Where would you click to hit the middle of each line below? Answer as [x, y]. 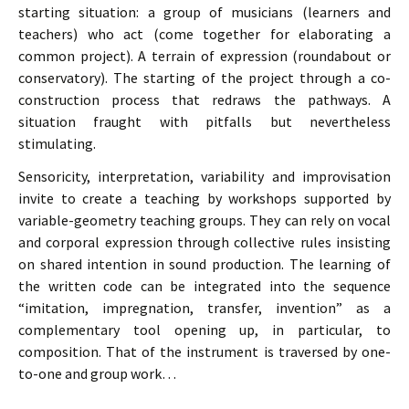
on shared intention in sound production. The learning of [204, 264]
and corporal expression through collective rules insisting [204, 242]
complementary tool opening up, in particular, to [204, 330]
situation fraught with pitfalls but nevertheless [204, 121]
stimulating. [57, 143]
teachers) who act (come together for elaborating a [204, 34]
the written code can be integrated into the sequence [204, 286]
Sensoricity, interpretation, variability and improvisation [204, 176]
